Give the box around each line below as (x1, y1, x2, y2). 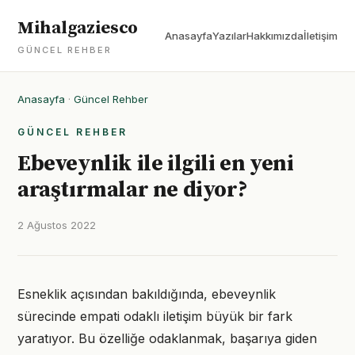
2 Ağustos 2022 (17, 219, 96, 231)
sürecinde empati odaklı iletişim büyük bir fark (17, 308, 292, 324)
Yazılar (212, 29, 246, 42)
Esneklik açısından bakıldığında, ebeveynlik (17, 286, 276, 302)
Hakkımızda (246, 29, 303, 42)
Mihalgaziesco (17, 17, 139, 39)
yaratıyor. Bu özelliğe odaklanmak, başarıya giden (17, 330, 317, 346)
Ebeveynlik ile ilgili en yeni (17, 150, 294, 177)
